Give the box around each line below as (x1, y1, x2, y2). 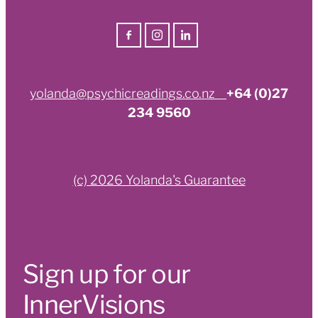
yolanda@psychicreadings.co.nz (30, 82, 226, 102)
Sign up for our (23, 253, 191, 290)
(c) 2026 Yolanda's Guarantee (72, 169, 246, 188)
